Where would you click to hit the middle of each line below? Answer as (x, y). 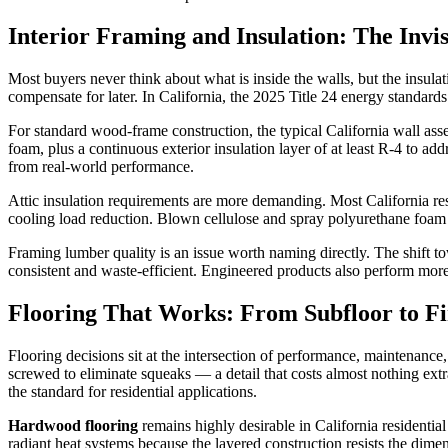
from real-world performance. (101, 167)
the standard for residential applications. (132, 392)
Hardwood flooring (73, 426)
